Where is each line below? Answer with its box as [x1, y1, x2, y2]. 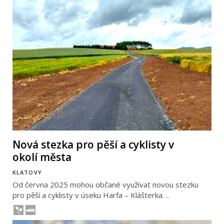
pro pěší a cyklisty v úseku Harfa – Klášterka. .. [12, 189, 169, 200]
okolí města [12, 150, 71, 164]
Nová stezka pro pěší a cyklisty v [12, 137, 174, 152]
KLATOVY [12, 168, 42, 176]
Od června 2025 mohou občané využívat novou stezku [12, 179, 198, 189]
